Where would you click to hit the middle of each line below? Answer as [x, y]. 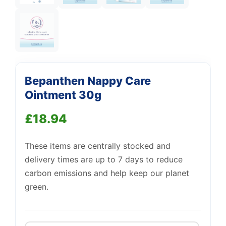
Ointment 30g [63, 95]
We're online [72, 74]
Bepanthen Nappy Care [88, 81]
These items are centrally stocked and [98, 146]
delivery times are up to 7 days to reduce [104, 159]
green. [37, 187]
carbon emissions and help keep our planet [107, 173]
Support [69, 66]
